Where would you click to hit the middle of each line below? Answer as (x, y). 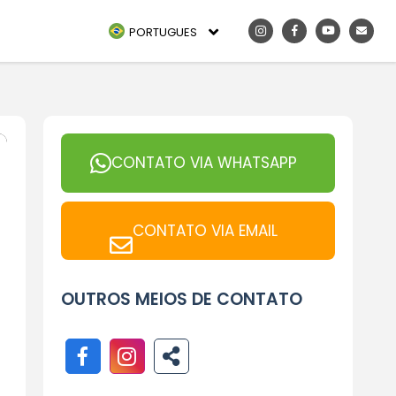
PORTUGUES (163, 32)
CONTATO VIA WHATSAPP (204, 163)
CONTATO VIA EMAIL (205, 230)
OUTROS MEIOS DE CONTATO (181, 299)
